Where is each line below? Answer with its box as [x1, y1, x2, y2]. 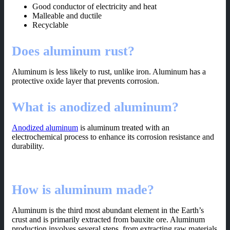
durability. [12, 142, 44, 151]
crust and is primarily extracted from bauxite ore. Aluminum [12, 215, 205, 224]
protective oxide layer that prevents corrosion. [12, 76, 159, 86]
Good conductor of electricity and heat [32, 2, 157, 11]
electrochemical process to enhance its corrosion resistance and [12, 132, 214, 142]
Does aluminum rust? [12, 44, 135, 59]
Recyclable [32, 21, 68, 30]
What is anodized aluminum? [12, 100, 179, 115]
